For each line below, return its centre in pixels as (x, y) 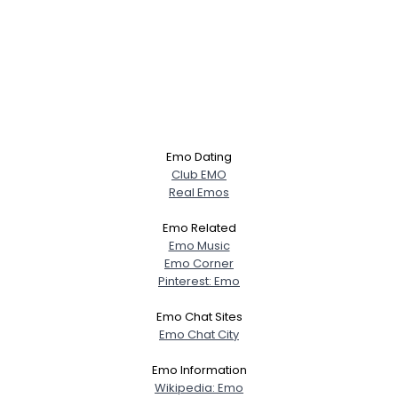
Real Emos (199, 192)
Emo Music (199, 245)
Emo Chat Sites (199, 316)
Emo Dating (199, 156)
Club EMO (199, 174)
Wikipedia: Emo (199, 387)
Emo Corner (199, 263)
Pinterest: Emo (199, 281)
